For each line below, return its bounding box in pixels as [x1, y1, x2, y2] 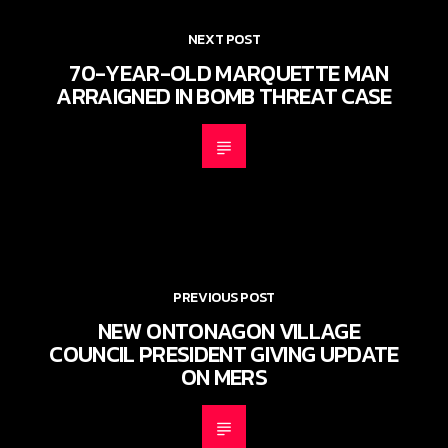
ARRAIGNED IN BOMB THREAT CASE [56, 79, 392, 114]
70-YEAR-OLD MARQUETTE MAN [69, 56, 389, 91]
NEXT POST [187, 29, 261, 50]
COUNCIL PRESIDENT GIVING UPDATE [49, 337, 399, 372]
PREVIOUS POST [173, 287, 275, 308]
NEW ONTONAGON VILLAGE [98, 314, 360, 349]
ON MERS [180, 360, 268, 395]
